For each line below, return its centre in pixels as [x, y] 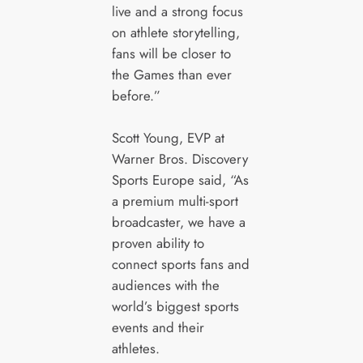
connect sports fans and [180, 265]
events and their [158, 328]
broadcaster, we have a [178, 222]
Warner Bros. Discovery [179, 159]
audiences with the [165, 286]
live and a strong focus [177, 12]
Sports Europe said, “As [180, 180]
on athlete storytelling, [175, 33]
